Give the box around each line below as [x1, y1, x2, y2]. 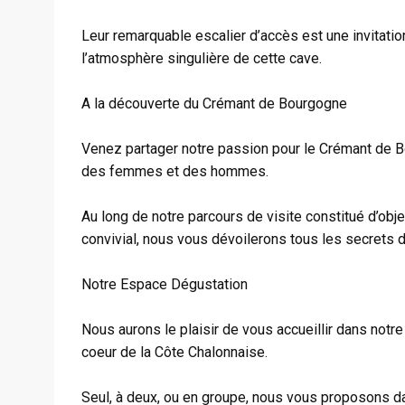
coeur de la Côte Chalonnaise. [81, 344, 268, 361]
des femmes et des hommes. [81, 163, 268, 180]
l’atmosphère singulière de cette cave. [81, 50, 322, 67]
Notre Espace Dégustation [81, 276, 248, 293]
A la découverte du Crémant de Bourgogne [81, 95, 347, 112]
